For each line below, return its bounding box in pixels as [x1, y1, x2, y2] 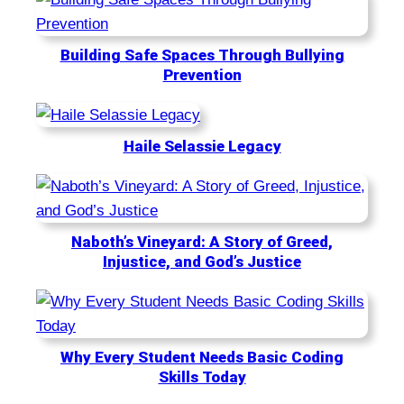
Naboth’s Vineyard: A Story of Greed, [71, 233, 333, 251]
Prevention [162, 66, 242, 84]
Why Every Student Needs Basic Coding [60, 348, 344, 366]
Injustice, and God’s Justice [103, 252, 301, 271]
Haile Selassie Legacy [123, 137, 281, 155]
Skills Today [158, 368, 246, 386]
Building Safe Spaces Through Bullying [60, 46, 344, 64]
